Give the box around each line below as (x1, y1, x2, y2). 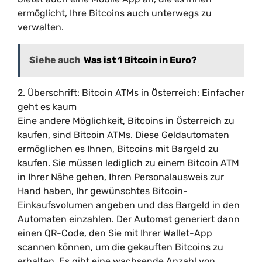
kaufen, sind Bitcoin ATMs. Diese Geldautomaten (18, 129, 229, 140)
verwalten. (18, 22, 64, 33)
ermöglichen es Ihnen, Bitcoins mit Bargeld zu (18, 143, 219, 154)
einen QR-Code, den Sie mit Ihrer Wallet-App (18, 227, 212, 239)
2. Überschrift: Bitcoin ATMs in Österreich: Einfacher (18, 87, 244, 98)
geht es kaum (18, 101, 77, 112)
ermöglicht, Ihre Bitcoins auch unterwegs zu (18, 8, 212, 19)
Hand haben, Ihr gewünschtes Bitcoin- (18, 185, 188, 196)
